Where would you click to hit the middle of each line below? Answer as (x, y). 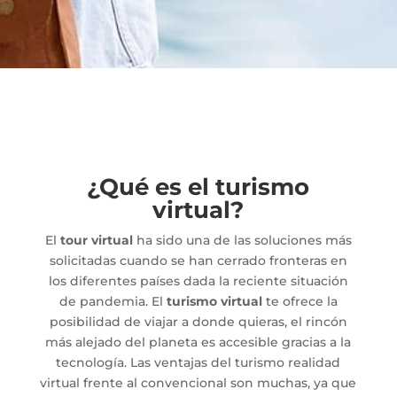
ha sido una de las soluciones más (242, 240)
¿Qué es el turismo (198, 187)
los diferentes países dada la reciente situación (198, 280)
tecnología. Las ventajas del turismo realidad (198, 362)
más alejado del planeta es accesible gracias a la (198, 342)
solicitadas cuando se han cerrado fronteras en (198, 260)
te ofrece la (300, 301)
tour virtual (96, 240)
